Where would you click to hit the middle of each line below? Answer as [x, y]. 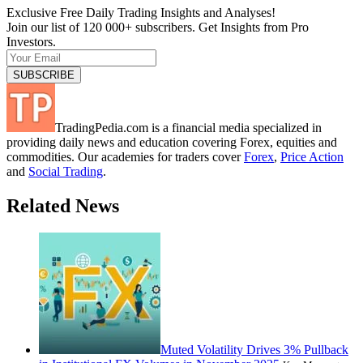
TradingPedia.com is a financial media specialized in [188, 127]
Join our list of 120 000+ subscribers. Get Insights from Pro [158, 27]
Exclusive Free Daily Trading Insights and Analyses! [141, 12]
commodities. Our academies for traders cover [125, 156]
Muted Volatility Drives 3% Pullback [254, 350]
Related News [63, 205]
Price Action [312, 156]
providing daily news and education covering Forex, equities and [172, 142]
